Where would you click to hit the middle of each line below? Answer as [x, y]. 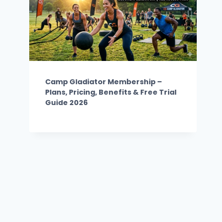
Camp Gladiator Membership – [104, 82]
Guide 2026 [67, 102]
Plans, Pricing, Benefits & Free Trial [111, 92]
